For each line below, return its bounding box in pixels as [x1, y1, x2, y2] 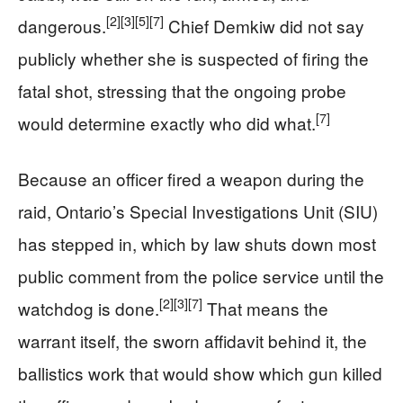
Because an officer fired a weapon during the [18, 166, 364, 191]
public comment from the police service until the [18, 263, 384, 288]
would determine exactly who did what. [18, 110, 316, 135]
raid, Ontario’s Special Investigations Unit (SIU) [18, 198, 378, 223]
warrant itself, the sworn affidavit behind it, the [18, 327, 367, 353]
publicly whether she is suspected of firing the [18, 45, 369, 70]
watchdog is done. [18, 295, 159, 320]
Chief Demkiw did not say [164, 13, 364, 38]
